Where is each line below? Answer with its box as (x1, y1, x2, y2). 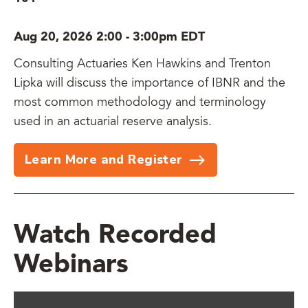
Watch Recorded (14, 223, 217, 249)
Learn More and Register (25, 151, 183, 168)
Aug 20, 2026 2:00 (14, 31, 122, 43)
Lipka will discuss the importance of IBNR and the (14, 78, 285, 90)
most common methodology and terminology (14, 97, 266, 109)
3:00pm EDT (133, 31, 205, 43)
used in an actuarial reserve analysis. (14, 116, 212, 129)
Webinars (14, 252, 129, 278)
